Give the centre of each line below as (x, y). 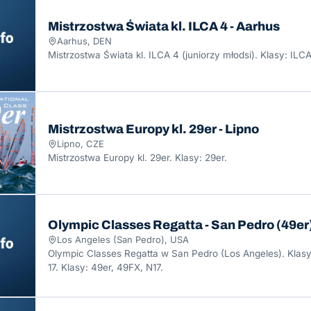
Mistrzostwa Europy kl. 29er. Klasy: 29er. (137, 158)
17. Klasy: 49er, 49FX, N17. (106, 267)
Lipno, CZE (81, 144)
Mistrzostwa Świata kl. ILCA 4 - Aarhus (164, 26)
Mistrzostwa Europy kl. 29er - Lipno (153, 129)
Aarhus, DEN (84, 41)
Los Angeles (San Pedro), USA (123, 239)
